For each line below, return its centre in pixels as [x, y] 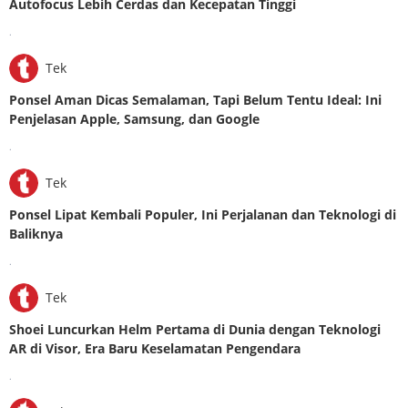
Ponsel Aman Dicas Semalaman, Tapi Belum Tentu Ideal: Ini [195, 99]
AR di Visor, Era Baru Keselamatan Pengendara [155, 348]
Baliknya [36, 233]
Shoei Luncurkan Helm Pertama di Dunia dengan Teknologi [195, 329]
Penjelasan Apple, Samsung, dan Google [134, 118]
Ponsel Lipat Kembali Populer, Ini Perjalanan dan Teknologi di [203, 214]
